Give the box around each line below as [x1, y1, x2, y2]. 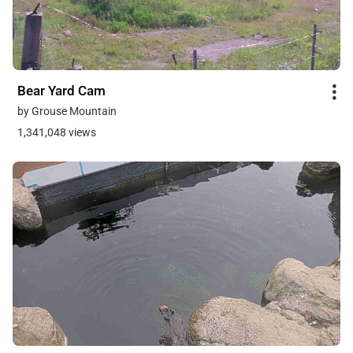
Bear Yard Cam [17, 82, 106, 98]
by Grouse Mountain [17, 104, 117, 117]
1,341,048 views [17, 125, 96, 139]
